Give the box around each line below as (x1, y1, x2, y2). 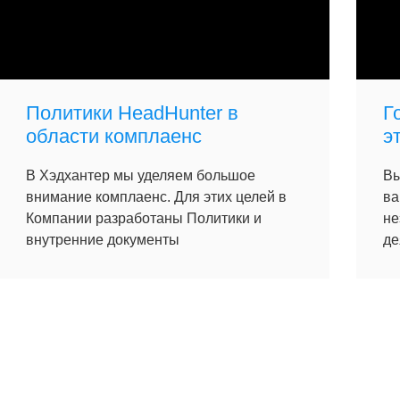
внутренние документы (26, 232, 179, 247)
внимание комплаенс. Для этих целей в (26, 189, 287, 204)
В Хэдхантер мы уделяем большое (26, 168, 255, 183)
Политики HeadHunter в (26, 102, 238, 124)
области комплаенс (26, 125, 202, 147)
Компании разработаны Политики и (26, 211, 262, 226)
